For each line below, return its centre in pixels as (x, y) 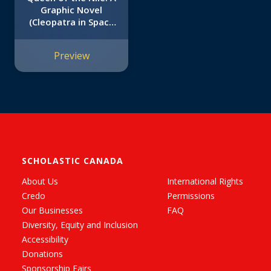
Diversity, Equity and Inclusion (80, 225)
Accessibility (45, 240)
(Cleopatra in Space (71, 22)
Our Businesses (52, 211)
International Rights (205, 181)
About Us (40, 181)
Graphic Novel (71, 10)
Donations (42, 254)
